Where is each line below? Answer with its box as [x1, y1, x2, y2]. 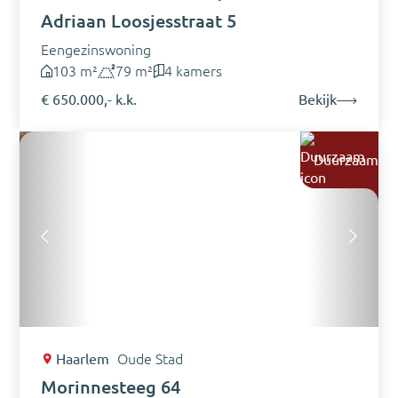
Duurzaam [313, 151, 378, 168]
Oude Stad [116, 350, 183, 367]
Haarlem [55, 350, 109, 367]
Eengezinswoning [41, 41, 152, 58]
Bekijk [298, 91, 337, 107]
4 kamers [164, 62, 223, 79]
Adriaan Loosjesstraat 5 [41, 10, 237, 31]
